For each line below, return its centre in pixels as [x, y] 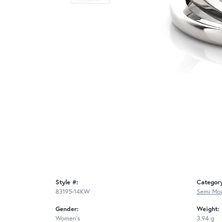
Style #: [67, 182]
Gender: [67, 209]
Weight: [208, 209]
